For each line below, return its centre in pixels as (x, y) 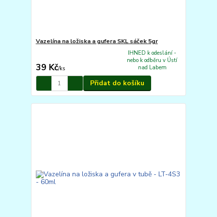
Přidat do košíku (117, 83)
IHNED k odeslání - (152, 53)
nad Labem (152, 68)
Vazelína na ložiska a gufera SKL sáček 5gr (97, 41)
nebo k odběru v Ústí (152, 61)
